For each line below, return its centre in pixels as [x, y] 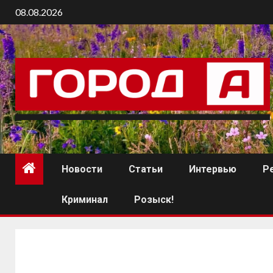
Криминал [85, 200]
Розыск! [154, 200]
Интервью [213, 169]
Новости [82, 169]
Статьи [146, 169]
